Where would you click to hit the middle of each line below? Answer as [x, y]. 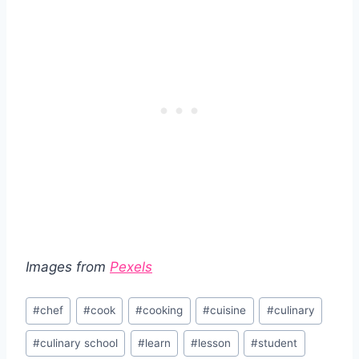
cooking [163, 311]
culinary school [79, 343]
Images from [68, 267]
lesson [215, 343]
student [278, 343]
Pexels [131, 267]
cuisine [228, 311]
